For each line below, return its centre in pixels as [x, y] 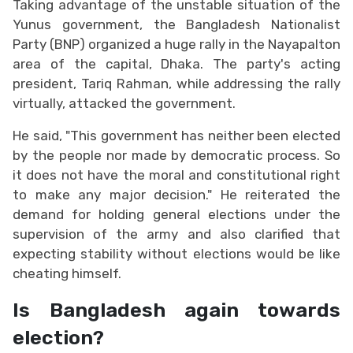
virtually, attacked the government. [124, 103]
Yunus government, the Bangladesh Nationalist [176, 24]
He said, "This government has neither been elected [176, 135]
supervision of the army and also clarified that [176, 234]
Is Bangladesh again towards [176, 309]
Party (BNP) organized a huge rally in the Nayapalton [176, 44]
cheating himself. [67, 273]
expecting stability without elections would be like [176, 253]
